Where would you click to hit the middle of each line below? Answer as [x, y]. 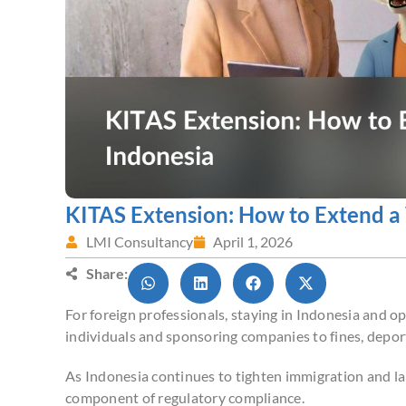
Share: [106, 273]
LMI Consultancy [139, 241]
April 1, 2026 [253, 241]
